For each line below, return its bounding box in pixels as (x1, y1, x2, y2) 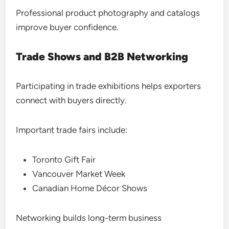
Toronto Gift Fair (32, 154, 96, 165)
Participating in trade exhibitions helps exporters (16, 81, 201, 91)
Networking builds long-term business (16, 213, 162, 223)
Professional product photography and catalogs (16, 8, 200, 18)
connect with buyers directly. (16, 95, 127, 105)
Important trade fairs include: (16, 125, 128, 135)
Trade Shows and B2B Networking (16, 50, 189, 63)
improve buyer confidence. (16, 22, 119, 32)
